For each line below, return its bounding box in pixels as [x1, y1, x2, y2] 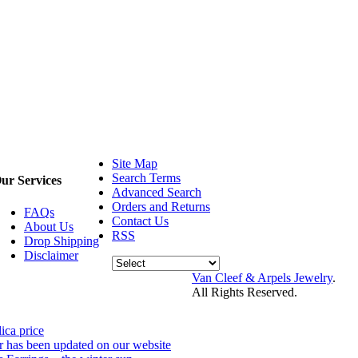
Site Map [112, 157, 157, 171]
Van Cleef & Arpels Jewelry [192, 271, 332, 285]
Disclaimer [24, 248, 78, 262]
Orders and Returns [112, 200, 210, 214]
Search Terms [112, 171, 181, 185]
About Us [24, 219, 74, 233]
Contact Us [112, 214, 169, 229]
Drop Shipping [24, 233, 99, 248]
